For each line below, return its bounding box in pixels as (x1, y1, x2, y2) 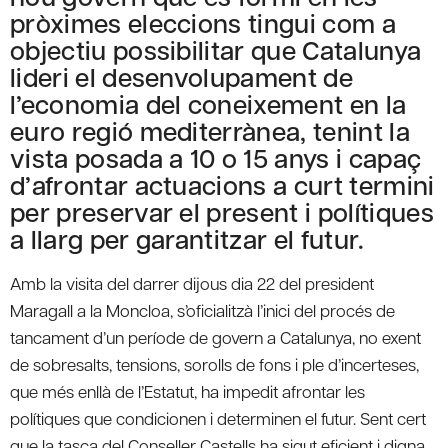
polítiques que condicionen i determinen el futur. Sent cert (10, 406, 426, 429)
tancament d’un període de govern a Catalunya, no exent (10, 325, 421, 348)
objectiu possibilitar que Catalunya (10, 31, 422, 67)
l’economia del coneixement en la (10, 85, 407, 121)
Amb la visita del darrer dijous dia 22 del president (10, 271, 374, 294)
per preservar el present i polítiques (10, 193, 434, 229)
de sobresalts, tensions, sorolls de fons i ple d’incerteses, (10, 352, 419, 375)
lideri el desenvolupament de (10, 58, 353, 94)
